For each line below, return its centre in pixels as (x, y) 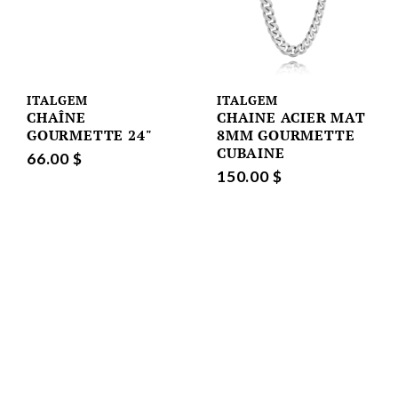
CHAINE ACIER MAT (291, 117)
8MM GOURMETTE (286, 135)
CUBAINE (251, 152)
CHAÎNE (56, 117)
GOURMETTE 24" (90, 135)
